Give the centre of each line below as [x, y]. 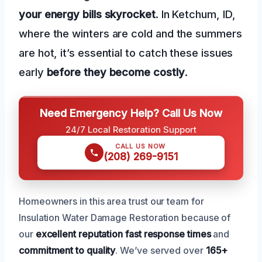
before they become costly [114, 72]
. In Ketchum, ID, [195, 14]
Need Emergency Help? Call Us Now [131, 113]
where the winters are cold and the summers [130, 33]
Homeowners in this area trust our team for [111, 201]
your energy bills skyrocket [87, 14]
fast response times [168, 234]
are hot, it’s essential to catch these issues [126, 52]
